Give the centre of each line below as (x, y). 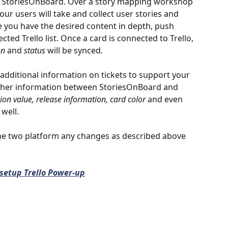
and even (165, 99)
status (35, 50)
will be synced (74, 50)
